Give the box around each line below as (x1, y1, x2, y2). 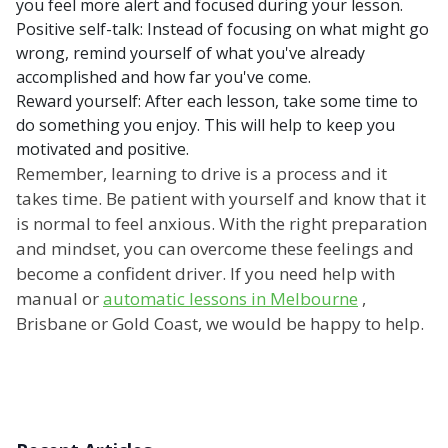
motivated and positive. (16, 138, 189, 161)
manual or (16, 287, 103, 311)
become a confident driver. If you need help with (16, 262, 395, 286)
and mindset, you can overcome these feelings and (16, 237, 414, 261)
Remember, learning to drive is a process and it (16, 162, 387, 186)
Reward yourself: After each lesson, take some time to (16, 90, 418, 113)
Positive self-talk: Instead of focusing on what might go (16, 18, 429, 41)
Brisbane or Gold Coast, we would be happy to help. (16, 312, 424, 336)
